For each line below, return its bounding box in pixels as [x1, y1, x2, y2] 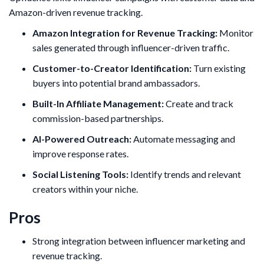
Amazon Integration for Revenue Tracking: [32, 27, 217, 39]
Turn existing [192, 62, 246, 74]
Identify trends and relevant [128, 169, 241, 180]
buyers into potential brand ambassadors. [32, 77, 200, 89]
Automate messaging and [131, 133, 235, 145]
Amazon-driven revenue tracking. [9, 6, 143, 18]
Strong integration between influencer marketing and [32, 235, 245, 247]
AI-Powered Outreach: [32, 133, 131, 145]
